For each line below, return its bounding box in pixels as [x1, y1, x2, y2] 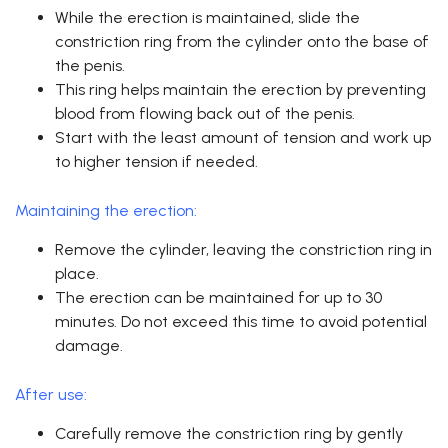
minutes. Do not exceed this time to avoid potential [55, 312, 427, 332]
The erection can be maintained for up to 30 [55, 288, 382, 308]
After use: [15, 385, 87, 405]
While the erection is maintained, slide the [55, 8, 360, 28]
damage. [55, 336, 123, 356]
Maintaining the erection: [15, 201, 197, 221]
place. [55, 264, 99, 284]
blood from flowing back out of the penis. [55, 104, 355, 124]
